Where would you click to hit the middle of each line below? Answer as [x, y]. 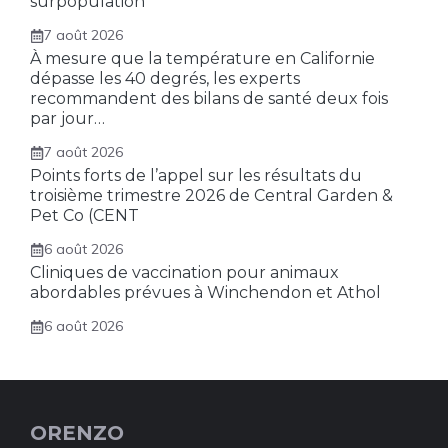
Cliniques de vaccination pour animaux [184, 272]
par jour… [67, 118]
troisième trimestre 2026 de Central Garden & [211, 195]
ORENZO [77, 433]
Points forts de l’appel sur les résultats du [196, 175]
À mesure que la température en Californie [202, 58]
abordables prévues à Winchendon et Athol [205, 292]
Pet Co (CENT [84, 215]
